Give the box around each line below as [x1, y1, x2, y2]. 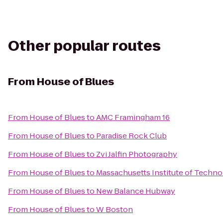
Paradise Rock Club [96, 130, 167, 141]
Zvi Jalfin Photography [96, 149, 177, 159]
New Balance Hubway [96, 186, 175, 196]
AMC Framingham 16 [96, 112, 170, 122]
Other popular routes [8, 36, 161, 56]
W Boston [96, 204, 133, 215]
